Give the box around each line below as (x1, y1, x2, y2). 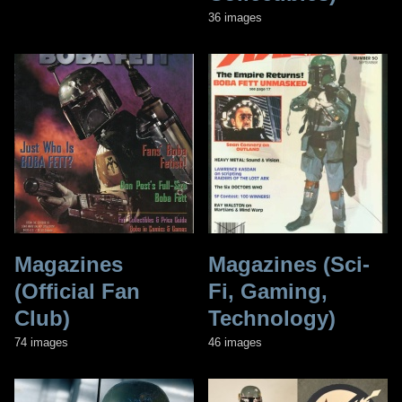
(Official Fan (14, 278, 140, 303)
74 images (14, 335, 68, 349)
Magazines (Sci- (208, 251, 370, 276)
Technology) (208, 305, 336, 330)
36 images (208, 10, 262, 24)
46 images (208, 335, 262, 349)
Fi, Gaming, (208, 278, 328, 303)
